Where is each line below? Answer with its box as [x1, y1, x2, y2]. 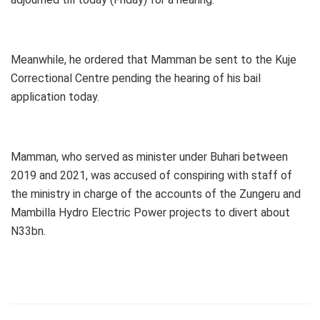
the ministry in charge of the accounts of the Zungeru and [11, 187, 301, 201]
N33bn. [11, 224, 46, 239]
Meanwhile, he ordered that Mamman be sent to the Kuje [11, 53, 296, 67]
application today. [11, 90, 99, 104]
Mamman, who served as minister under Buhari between [11, 150, 288, 164]
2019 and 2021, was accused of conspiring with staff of [11, 169, 292, 183]
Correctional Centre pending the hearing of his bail [11, 71, 261, 86]
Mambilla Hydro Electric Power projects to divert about [11, 206, 290, 220]
